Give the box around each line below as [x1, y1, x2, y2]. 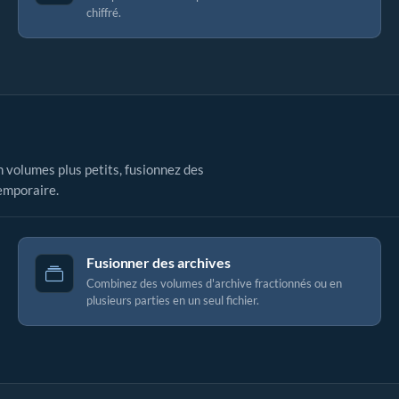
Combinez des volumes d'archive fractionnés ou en [86, 276, 342, 290]
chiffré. [86, 5, 121, 20]
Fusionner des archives [86, 254, 231, 271]
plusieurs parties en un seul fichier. [86, 293, 259, 307]
